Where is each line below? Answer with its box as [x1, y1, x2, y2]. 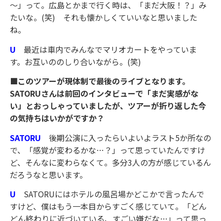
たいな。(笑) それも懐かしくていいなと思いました [10, 11, 197, 24]
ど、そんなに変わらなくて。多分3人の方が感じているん [10, 156, 211, 168]
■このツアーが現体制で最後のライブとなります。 [10, 75, 190, 87]
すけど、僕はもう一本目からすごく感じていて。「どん [10, 200, 207, 213]
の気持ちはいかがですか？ [10, 112, 105, 124]
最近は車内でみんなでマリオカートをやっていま [24, 43, 197, 55]
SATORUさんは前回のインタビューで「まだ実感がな [10, 87, 198, 100]
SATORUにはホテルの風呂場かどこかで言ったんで [24, 188, 204, 200]
